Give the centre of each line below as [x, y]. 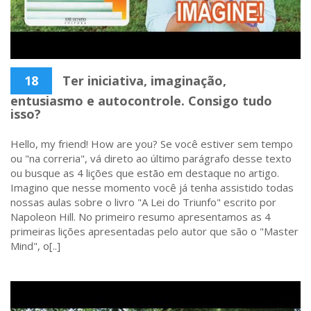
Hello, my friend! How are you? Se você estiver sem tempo [152, 144]
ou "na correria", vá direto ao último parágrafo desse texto [151, 158]
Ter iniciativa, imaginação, [143, 81]
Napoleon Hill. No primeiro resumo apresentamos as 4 [141, 217]
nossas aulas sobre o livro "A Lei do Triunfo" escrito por [143, 202]
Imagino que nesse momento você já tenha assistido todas [152, 187]
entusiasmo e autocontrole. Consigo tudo [141, 101]
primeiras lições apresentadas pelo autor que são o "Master [154, 231]
